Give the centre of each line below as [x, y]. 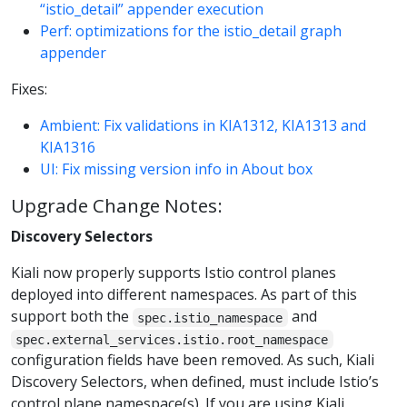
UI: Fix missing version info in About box [176, 169]
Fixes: [29, 89]
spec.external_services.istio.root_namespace [172, 339]
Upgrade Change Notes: [117, 205]
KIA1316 [68, 147]
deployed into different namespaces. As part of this [184, 295]
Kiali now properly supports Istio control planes [174, 273]
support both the [72, 317]
